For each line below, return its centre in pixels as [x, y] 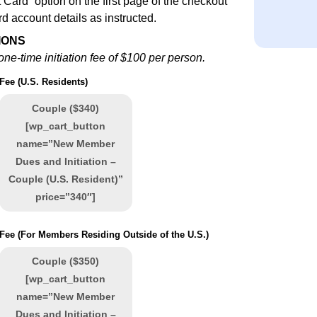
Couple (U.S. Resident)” [65, 179]
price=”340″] [66, 197]
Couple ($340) [66, 108]
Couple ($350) [66, 261]
